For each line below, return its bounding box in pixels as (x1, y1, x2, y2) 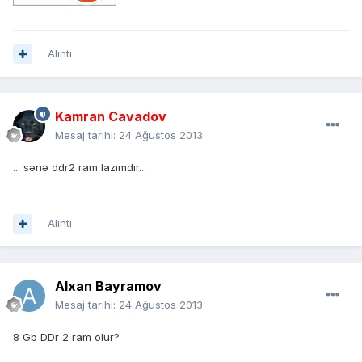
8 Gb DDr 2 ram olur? (13, 330, 120, 344)
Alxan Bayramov (55, 278, 162, 295)
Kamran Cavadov (55, 108, 166, 125)
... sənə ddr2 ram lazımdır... (13, 161, 146, 175)
